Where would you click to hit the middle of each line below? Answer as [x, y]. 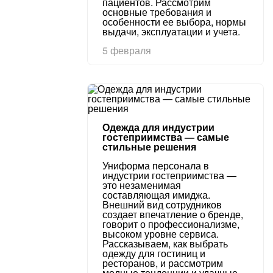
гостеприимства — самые [166, 137]
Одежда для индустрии [158, 127]
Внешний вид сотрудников [162, 204]
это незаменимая [142, 185]
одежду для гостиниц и [154, 253]
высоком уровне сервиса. [161, 234]
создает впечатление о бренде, [173, 214]
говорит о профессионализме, [171, 224]
